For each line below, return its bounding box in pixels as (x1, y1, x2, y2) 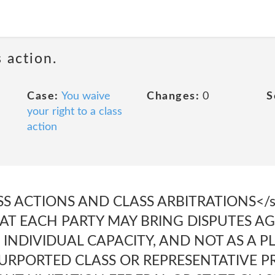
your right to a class (27, 106, 122, 117)
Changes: (147, 91, 199, 102)
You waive (61, 91, 110, 102)
